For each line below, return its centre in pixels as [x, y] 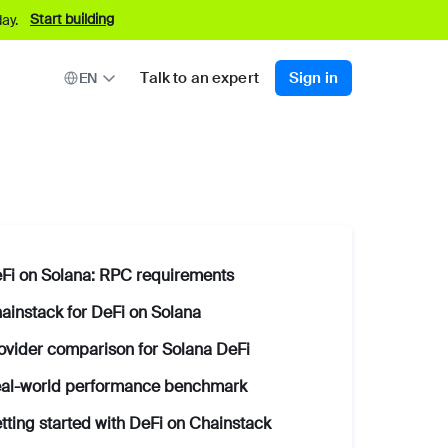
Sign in [313, 78]
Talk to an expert [199, 78]
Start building [72, 19]
